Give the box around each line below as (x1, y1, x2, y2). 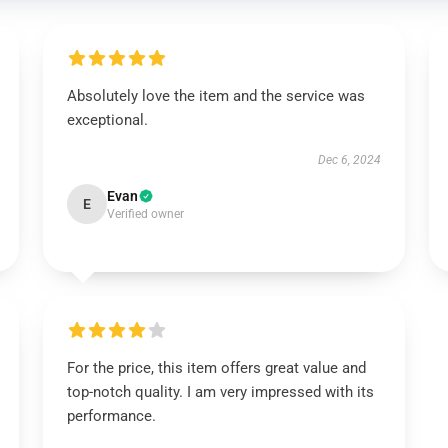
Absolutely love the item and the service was (66, 87, 365, 105)
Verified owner (106, 207, 184, 221)
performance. (66, 407, 156, 425)
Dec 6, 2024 (318, 153, 382, 167)
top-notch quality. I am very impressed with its (66, 383, 374, 401)
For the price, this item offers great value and (66, 359, 366, 377)
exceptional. (66, 111, 148, 129)
